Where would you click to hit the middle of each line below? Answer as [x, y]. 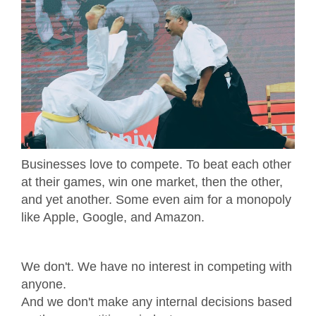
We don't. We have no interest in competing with [157, 267]
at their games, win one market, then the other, [152, 182]
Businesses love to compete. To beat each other [156, 165]
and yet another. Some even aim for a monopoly [156, 200]
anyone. [44, 285]
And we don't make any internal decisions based [157, 302]
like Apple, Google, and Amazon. [115, 218]
